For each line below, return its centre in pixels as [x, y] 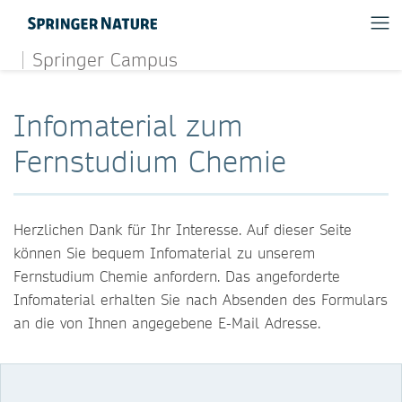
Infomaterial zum [128, 125]
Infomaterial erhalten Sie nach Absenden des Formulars [201, 299]
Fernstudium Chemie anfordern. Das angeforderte [177, 276]
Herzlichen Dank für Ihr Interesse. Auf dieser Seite [183, 229]
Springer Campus [105, 59]
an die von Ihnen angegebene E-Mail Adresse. [167, 323]
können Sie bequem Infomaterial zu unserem [164, 253]
